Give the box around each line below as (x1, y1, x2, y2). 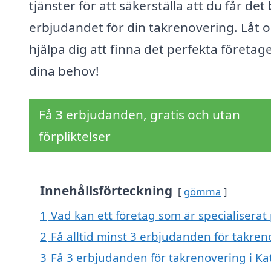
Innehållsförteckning (40, 182, 172, 200)
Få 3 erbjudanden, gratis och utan (39, 106, 240, 123)
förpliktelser (39, 128, 111, 145)
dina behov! (29, 62, 99, 80)
